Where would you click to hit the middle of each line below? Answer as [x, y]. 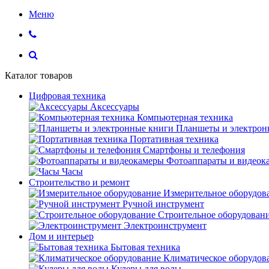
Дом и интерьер [61, 236]
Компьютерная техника [185, 117]
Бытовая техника [145, 247]
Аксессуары [115, 107]
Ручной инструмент [163, 204]
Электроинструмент [165, 225]
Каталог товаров [39, 75]
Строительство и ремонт [79, 182]
